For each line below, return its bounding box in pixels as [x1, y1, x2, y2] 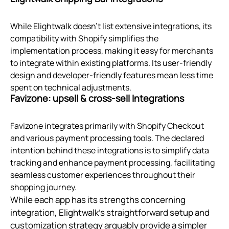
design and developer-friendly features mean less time [10, 70, 213, 81]
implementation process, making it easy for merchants [10, 45, 213, 57]
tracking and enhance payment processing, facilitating [10, 157, 215, 169]
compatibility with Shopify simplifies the [10, 33, 158, 44]
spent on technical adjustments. [10, 82, 131, 94]
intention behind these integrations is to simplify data [10, 145, 209, 156]
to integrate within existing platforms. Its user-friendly [10, 57, 212, 69]
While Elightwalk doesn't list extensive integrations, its [10, 20, 212, 32]
